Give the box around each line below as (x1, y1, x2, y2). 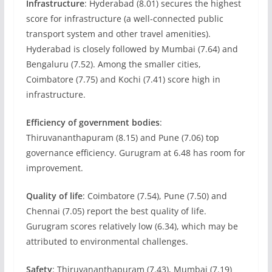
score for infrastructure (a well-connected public (25, 13, 223, 24)
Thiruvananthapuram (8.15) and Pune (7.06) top (25, 132, 219, 143)
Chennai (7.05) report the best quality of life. (25, 205, 206, 217)
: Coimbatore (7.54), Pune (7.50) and (82, 190, 227, 202)
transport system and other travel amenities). (25, 28, 211, 39)
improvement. (25, 162, 83, 174)
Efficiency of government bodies (25, 117, 160, 128)
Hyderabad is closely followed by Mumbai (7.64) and (25, 43, 238, 55)
